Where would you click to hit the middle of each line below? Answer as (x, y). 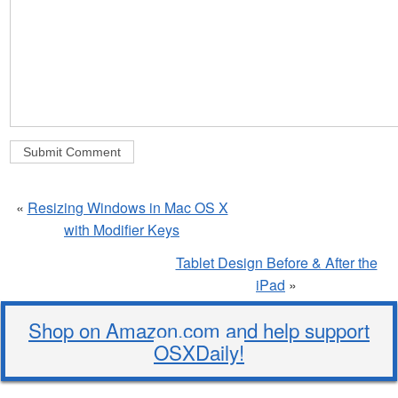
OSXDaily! (199, 351)
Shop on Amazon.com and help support (199, 329)
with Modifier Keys (122, 229)
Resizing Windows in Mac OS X (127, 207)
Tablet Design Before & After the (276, 262)
